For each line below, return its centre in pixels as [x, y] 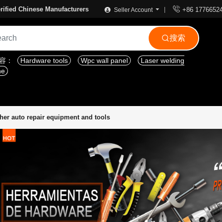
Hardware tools [44, 60]
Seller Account [133, 10]
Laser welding [163, 60]
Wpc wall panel [104, 60]
